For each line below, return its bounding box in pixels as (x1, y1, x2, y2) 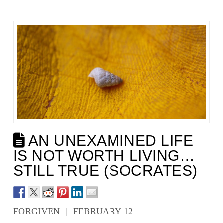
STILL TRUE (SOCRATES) (13, 162, 198, 179)
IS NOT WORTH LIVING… (13, 147, 195, 164)
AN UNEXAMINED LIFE (25, 132, 194, 149)
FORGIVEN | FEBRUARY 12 (13, 206, 133, 217)
